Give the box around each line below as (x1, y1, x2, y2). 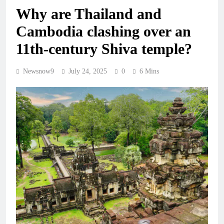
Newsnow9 (23, 67, 54, 75)
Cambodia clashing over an (16, 23, 191, 40)
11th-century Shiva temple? (16, 40, 192, 57)
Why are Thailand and (16, 5, 161, 22)
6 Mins (139, 67, 159, 75)
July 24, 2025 (68, 67, 107, 75)
